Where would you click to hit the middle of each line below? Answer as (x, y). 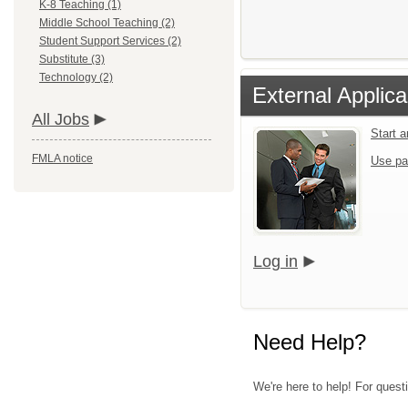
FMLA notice (62, 158)
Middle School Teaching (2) (107, 23)
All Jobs (61, 119)
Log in (275, 261)
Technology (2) (76, 77)
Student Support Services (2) (110, 41)
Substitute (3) (72, 59)
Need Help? (310, 342)
